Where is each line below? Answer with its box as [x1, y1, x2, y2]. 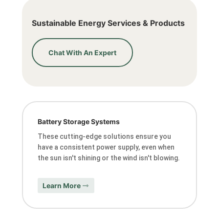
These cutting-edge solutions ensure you [37, 132, 171, 140]
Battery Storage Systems [37, 117, 120, 126]
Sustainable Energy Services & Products [31, 18, 185, 28]
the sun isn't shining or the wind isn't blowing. [37, 153, 180, 162]
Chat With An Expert [48, 48, 116, 57]
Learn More [42, 181, 81, 190]
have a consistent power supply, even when [37, 143, 175, 151]
